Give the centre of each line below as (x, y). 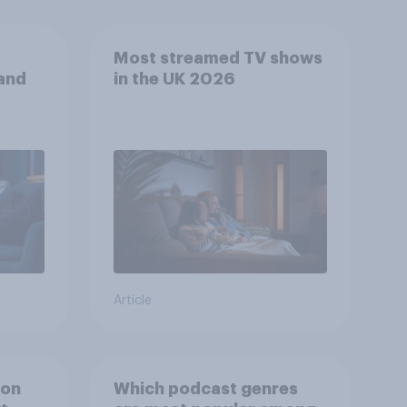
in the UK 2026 (174, 79)
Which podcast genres (205, 388)
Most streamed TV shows (218, 58)
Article (132, 301)
